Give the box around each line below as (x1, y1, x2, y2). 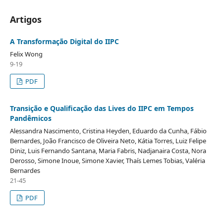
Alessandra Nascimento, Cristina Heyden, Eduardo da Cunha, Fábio (9, 126, 207, 135)
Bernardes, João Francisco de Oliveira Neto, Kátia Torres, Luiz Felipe (9, 136, 206, 145)
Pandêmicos (9, 113, 52, 123)
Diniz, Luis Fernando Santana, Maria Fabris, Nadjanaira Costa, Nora (9, 146, 206, 155)
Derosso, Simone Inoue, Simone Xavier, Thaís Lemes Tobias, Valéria (9, 156, 205, 165)
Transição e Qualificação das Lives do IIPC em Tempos (9, 103, 194, 113)
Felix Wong (9, 49, 43, 58)
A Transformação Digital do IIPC (9, 36, 119, 46)
